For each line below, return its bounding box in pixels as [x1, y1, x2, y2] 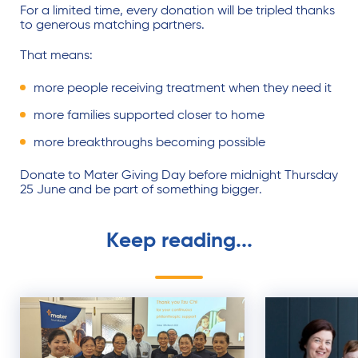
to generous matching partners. [20, 19, 211, 32]
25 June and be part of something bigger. [20, 184, 265, 197]
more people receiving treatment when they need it [34, 82, 332, 95]
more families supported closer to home [34, 109, 265, 122]
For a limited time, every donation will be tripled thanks [20, 5, 335, 18]
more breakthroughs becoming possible [34, 137, 265, 149]
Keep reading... [105, 231, 253, 252]
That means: [20, 50, 96, 62]
